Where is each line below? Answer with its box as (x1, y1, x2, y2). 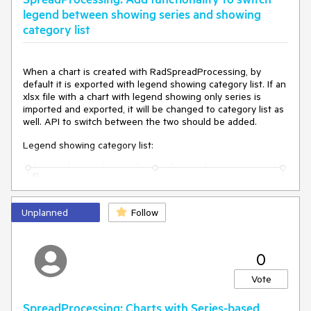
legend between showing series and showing (23, 6, 261, 22)
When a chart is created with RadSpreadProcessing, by (23, 65, 261, 78)
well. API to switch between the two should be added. (23, 115, 257, 128)
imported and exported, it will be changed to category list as (23, 103, 284, 115)
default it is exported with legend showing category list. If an (23, 78, 286, 90)
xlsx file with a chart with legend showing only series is (23, 90, 261, 103)
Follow (131, 206, 158, 219)
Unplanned (22, 206, 68, 219)
